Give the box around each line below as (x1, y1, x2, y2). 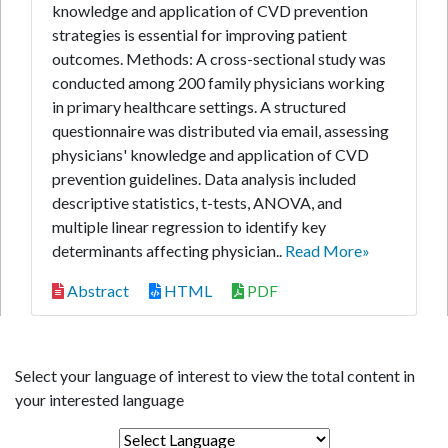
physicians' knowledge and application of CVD (52, 145, 369, 164)
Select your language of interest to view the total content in (15, 366, 415, 385)
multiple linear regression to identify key (52, 217, 326, 236)
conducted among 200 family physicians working (52, 73, 385, 92)
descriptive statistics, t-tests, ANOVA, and (52, 193, 342, 212)
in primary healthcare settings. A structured (52, 97, 346, 116)
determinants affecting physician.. (52, 241, 285, 260)
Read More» (285, 241, 370, 260)
